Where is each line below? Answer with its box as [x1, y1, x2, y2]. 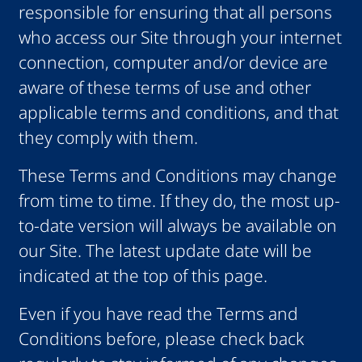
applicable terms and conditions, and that [18, 101, 339, 124]
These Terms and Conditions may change [18, 164, 337, 187]
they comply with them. [18, 126, 198, 149]
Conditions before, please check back [18, 327, 304, 351]
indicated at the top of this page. [18, 264, 267, 288]
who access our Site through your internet [18, 26, 342, 49]
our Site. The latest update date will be [18, 239, 312, 263]
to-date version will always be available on [18, 214, 337, 238]
